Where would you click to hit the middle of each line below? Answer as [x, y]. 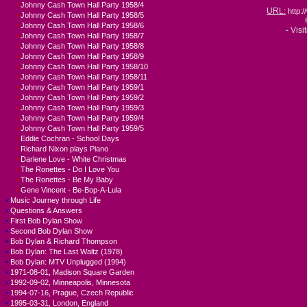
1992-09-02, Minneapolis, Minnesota [70, 283]
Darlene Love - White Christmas [74, 159]
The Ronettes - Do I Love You [70, 170]
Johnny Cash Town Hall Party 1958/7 [82, 36]
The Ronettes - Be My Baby [67, 180]
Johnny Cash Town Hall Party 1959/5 [82, 128]
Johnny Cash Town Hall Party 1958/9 [82, 57]
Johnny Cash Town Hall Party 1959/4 [82, 118]
